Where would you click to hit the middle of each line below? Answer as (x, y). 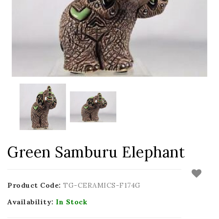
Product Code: (35, 185)
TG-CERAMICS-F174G (102, 185)
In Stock (71, 202)
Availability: (32, 202)
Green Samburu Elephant (96, 152)
